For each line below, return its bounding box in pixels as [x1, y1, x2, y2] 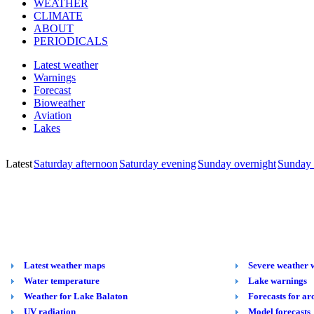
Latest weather [34, 59, 98, 71]
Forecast [34, 84, 71, 96]
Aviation [34, 109, 71, 121]
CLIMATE [34, 10, 83, 22]
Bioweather [34, 97, 85, 109]
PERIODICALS [34, 35, 108, 47]
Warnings [34, 71, 76, 83]
